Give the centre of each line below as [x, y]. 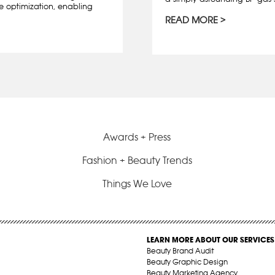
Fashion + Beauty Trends [137, 160]
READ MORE [192, 20]
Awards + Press [137, 137]
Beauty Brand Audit [180, 250]
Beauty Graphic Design [187, 261]
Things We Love [137, 183]
